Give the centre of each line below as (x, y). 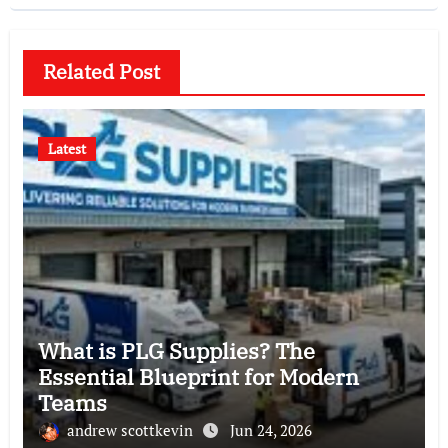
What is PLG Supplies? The (176, 350)
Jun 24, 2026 (270, 429)
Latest (66, 148)
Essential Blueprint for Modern (198, 376)
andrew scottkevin (131, 429)
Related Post (101, 71)
